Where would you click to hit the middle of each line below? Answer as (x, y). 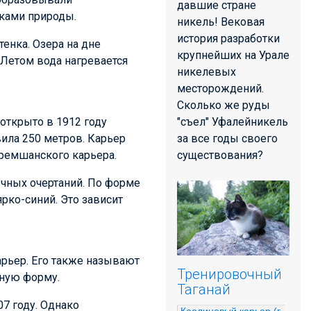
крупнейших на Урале (233, 55)
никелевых (207, 72)
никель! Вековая (221, 22)
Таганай (204, 289)
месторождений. (220, 89)
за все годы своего (227, 138)
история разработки (228, 39)
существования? (220, 155)
